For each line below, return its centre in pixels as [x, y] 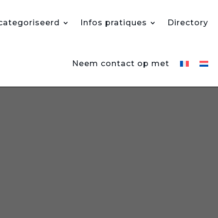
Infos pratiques [114, 23]
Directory [188, 23]
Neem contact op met [121, 64]
